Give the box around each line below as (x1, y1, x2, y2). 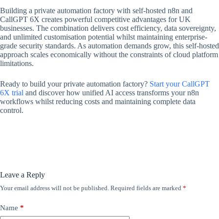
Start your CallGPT (150, 80, 210, 88)
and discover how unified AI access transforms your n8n (23, 88, 199, 97)
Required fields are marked (110, 184, 183, 192)
